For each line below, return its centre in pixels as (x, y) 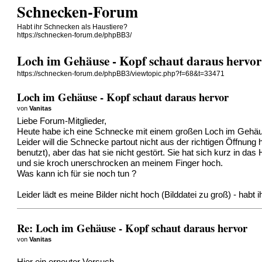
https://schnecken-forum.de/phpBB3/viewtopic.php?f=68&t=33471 (121, 74)
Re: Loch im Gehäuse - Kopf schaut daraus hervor (132, 227)
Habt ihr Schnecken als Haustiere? (73, 27)
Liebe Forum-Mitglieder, (62, 121)
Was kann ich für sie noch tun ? (77, 173)
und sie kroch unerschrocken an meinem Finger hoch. (120, 163)
